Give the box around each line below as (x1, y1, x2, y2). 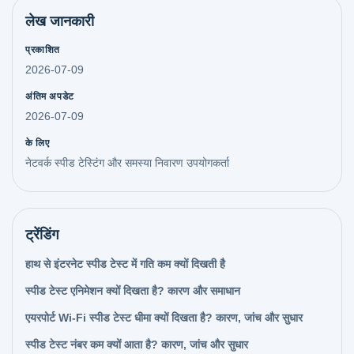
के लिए (25, 137, 50, 149)
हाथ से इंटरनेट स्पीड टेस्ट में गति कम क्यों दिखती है (25, 258, 225, 270)
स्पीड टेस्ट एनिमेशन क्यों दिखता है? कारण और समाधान (25, 284, 240, 297)
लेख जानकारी (25, 13, 94, 29)
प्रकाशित (25, 44, 60, 55)
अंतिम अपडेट (25, 91, 74, 102)
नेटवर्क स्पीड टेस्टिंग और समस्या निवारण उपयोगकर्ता (25, 156, 229, 169)
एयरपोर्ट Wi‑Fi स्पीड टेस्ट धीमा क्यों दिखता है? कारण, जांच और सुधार (25, 311, 303, 324)
